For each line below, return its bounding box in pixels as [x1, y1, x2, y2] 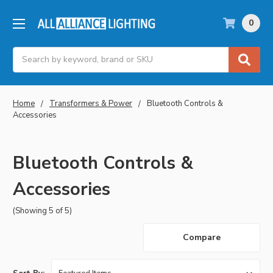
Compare [183, 232, 221, 244]
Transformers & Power [49, 97, 132, 109]
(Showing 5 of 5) [13, 205, 72, 216]
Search [13, 47, 40, 59]
